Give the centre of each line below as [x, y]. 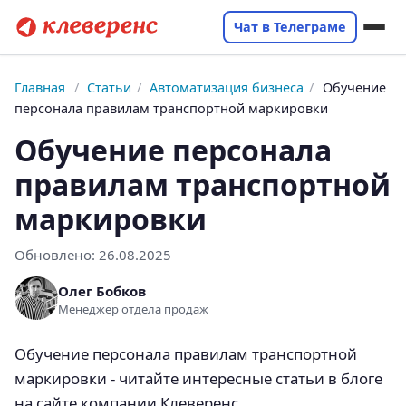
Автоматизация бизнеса [227, 87]
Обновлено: [57, 255]
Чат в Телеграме [290, 27]
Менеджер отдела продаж [133, 309]
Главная [40, 87]
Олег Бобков [102, 290]
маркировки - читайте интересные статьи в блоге [198, 378]
